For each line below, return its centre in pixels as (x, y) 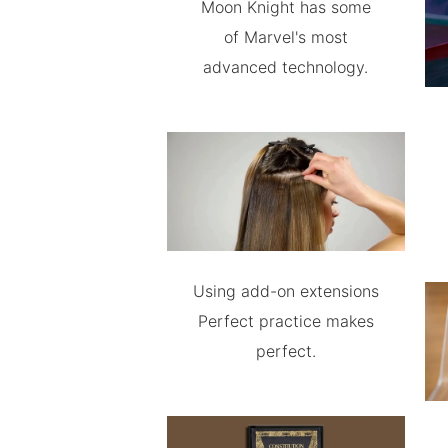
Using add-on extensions (285, 290)
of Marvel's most (285, 36)
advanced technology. (286, 66)
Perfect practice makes (285, 320)
